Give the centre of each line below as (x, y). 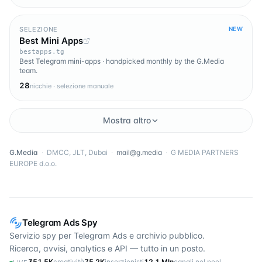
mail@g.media (139, 153)
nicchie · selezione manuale (72, 86)
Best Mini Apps (51, 41)
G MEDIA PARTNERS (205, 153)
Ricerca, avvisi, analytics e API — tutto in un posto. (107, 249)
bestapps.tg (42, 52)
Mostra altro (127, 120)
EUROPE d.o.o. (33, 164)
